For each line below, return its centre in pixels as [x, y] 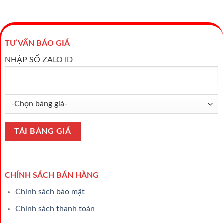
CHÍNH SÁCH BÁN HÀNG [52, 175]
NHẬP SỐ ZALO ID [39, 59]
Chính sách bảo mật [50, 191]
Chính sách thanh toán [55, 209]
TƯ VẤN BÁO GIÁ [37, 43]
